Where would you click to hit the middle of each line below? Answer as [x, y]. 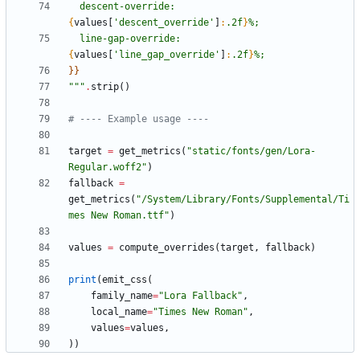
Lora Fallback [200, 296]
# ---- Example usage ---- [139, 119]
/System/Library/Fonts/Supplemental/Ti [245, 200]
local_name [119, 312]
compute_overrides [167, 248]
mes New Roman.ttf [116, 216]
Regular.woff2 [105, 168]
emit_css [125, 280]
